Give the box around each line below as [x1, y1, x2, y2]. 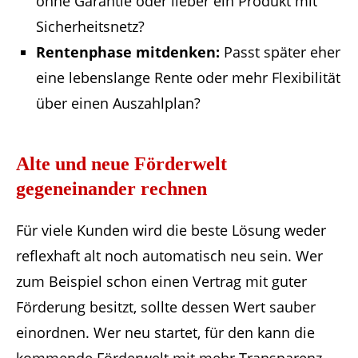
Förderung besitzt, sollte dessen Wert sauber [16, 296, 316, 316]
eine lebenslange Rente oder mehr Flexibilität [36, 67, 340, 87]
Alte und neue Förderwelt [16, 153, 227, 174]
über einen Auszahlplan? [36, 93, 201, 113]
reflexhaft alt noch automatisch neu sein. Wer [16, 245, 323, 265]
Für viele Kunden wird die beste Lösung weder [16, 220, 326, 240]
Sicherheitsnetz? [36, 16, 145, 36]
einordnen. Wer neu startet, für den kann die [16, 322, 315, 342]
